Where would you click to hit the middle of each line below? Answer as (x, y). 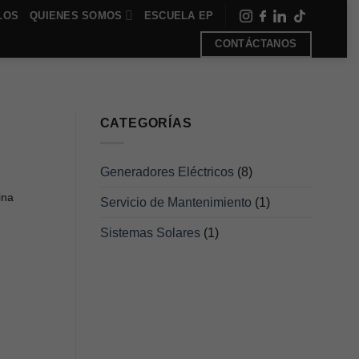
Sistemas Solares (150, 232)
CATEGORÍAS (146, 123)
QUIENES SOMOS (76, 15)
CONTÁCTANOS (256, 44)
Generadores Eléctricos (167, 171)
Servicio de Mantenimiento (175, 202)
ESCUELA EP (179, 15)
